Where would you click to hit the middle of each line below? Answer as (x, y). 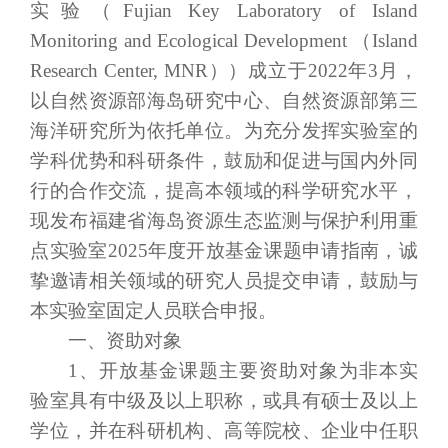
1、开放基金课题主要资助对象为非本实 (242, 370)
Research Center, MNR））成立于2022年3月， (224, 70)
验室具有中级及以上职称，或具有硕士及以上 (224, 400)
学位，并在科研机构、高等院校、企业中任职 (224, 430)
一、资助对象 (124, 340)
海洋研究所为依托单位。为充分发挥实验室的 (224, 130)
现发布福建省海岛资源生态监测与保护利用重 (224, 220)
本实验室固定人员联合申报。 (154, 310)
